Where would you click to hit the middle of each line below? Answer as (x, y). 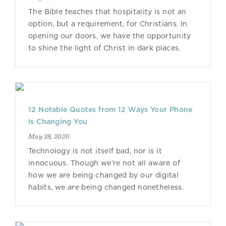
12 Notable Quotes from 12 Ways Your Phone (110, 109)
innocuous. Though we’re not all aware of (104, 163)
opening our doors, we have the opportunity (110, 36)
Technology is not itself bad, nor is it (95, 151)
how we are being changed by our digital (103, 175)
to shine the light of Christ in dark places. (104, 48)
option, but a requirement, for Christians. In (108, 24)
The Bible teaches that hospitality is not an (107, 12)
